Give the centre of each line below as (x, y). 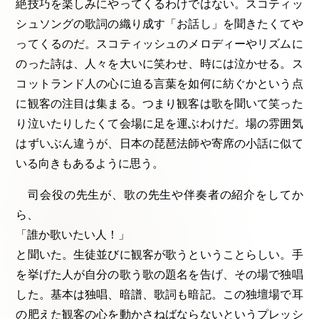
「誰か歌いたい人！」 (74, 235)
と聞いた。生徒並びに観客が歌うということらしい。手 (159, 255)
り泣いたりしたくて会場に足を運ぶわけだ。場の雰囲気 (159, 124)
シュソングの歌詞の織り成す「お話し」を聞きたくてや (159, 24)
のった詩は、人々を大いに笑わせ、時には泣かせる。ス (159, 64)
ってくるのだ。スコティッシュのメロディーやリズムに (159, 44)
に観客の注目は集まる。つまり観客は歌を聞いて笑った (159, 104)
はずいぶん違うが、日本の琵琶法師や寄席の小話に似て (159, 144)
